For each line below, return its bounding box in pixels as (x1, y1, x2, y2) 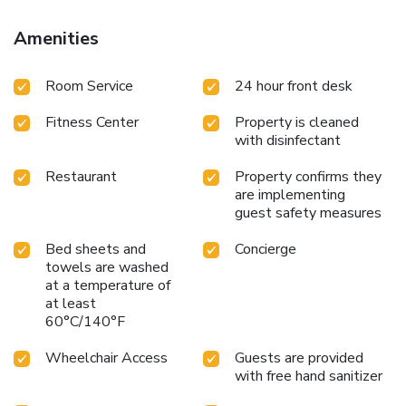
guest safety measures (235, 202, 382, 223)
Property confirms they (235, 166, 382, 187)
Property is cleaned (235, 111, 359, 132)
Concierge (235, 238, 296, 259)
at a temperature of (45, 275, 170, 295)
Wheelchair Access (45, 347, 168, 368)
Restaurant (45, 166, 117, 187)
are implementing (235, 184, 345, 205)
